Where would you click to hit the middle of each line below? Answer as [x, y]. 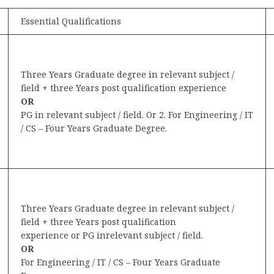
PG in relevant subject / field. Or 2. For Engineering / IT [137, 114]
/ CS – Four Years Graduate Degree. [94, 128]
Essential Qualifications [71, 21]
